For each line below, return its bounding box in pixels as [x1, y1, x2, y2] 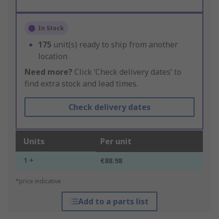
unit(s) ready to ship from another [53, 39, 178, 50]
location [38, 51, 67, 62]
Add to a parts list [78, 196, 149, 207]
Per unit [100, 136, 131, 147]
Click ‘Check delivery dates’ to [72, 66, 181, 78]
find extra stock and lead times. [24, 78, 138, 89]
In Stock [38, 24, 64, 33]
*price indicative [16, 177, 61, 186]
